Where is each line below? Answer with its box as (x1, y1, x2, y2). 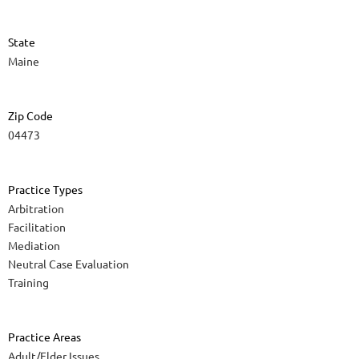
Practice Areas (8, 329, 81, 345)
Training (8, 275, 49, 290)
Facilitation (8, 220, 66, 235)
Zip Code (8, 108, 53, 123)
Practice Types (8, 182, 83, 197)
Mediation (8, 238, 60, 253)
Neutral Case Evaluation (8, 256, 129, 272)
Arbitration (8, 201, 64, 216)
